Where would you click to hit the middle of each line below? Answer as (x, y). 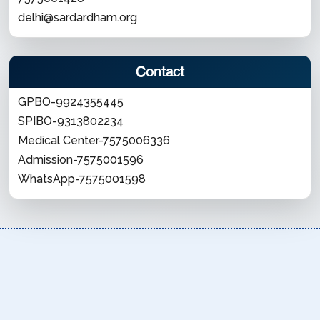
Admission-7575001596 (81, 160)
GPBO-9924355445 (71, 102)
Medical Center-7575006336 (94, 140)
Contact (160, 71)
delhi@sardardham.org (77, 17)
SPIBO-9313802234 (71, 121)
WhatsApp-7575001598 (82, 179)
